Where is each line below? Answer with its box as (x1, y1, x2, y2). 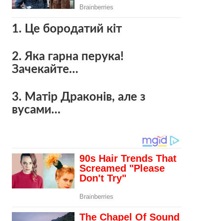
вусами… (11, 104, 61, 116)
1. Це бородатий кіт (11, 23, 122, 35)
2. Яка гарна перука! (11, 50, 124, 63)
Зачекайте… (11, 63, 78, 75)
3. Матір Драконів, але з (11, 91, 146, 103)
